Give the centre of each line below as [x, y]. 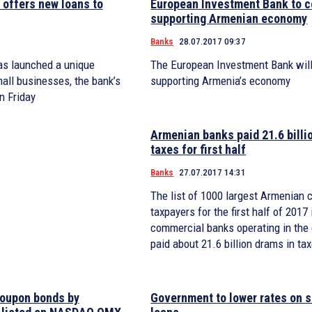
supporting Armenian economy [229, 19]
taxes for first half [198, 150]
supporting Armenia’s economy [221, 81]
